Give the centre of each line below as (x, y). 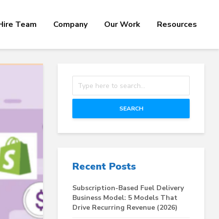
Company (70, 24)
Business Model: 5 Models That (125, 198)
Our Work (122, 24)
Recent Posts (104, 166)
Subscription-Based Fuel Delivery (128, 188)
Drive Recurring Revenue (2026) (126, 208)
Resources (177, 24)
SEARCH (131, 109)
